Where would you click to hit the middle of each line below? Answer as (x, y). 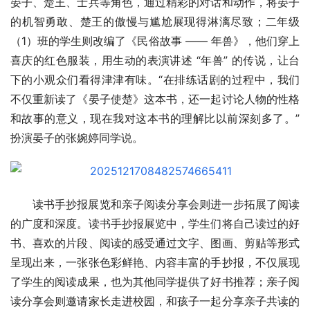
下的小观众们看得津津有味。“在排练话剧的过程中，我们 (155, 80)
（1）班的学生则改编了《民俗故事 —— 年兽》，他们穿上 (155, 41)
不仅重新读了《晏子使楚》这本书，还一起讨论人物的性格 (155, 99)
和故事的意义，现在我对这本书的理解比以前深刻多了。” (155, 119)
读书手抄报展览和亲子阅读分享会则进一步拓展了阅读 (166, 204)
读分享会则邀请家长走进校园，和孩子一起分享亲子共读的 (155, 301)
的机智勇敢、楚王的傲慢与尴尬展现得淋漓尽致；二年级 (155, 22)
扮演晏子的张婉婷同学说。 (77, 138)
